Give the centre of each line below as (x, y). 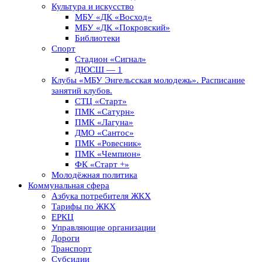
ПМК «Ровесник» (108, 144)
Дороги (65, 238)
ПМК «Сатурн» (105, 112)
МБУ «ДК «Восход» (113, 17)
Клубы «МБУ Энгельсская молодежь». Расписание (148, 80)
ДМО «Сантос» (104, 133)
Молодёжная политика (94, 175)
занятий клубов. (82, 91)
